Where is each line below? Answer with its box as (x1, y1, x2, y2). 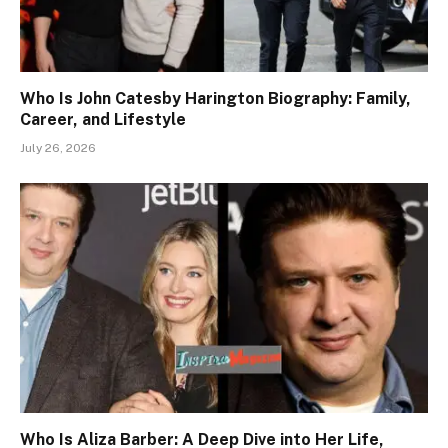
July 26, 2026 (20, 141, 96, 156)
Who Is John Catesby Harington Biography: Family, (20, 89, 411, 109)
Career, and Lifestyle (20, 110, 186, 130)
